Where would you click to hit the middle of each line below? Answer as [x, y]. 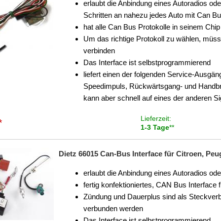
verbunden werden [113, 208]
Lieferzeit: [156, 118]
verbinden [99, 51]
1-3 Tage [155, 127]
